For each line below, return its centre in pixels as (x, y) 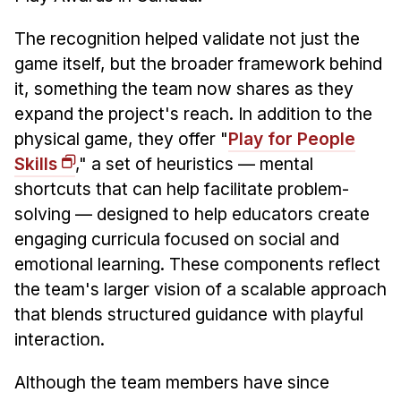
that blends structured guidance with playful (188, 314)
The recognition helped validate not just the (187, 38)
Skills (35, 163)
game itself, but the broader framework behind (198, 63)
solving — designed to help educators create (192, 213)
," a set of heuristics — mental (194, 163)
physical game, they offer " (121, 138)
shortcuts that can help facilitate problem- (181, 188)
